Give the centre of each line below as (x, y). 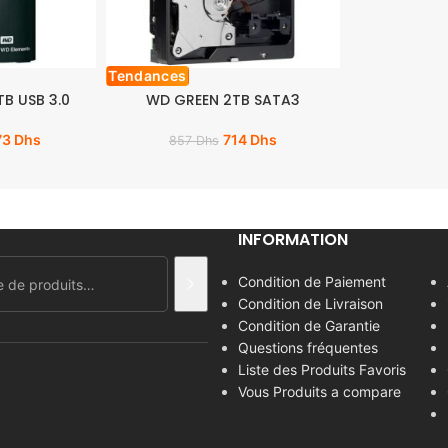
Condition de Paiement (311, 282)
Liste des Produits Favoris (321, 370)
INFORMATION (292, 240)
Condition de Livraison (310, 304)
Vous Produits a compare (319, 392)
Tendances (147, 76)
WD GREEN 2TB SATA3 (222, 100)
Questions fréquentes (307, 348)
